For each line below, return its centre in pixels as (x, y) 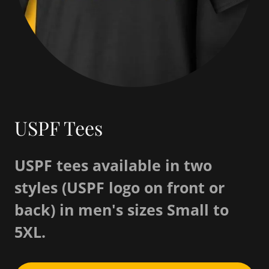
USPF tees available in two (113, 165)
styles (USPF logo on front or (119, 187)
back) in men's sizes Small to (122, 209)
